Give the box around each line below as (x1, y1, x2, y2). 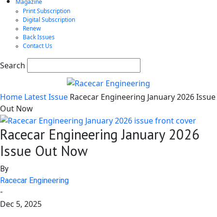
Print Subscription (23, 7, 70, 15)
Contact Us (23, 42, 52, 50)
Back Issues (23, 33, 55, 41)
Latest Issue (24, 91, 68, 102)
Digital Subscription (23, 15, 75, 24)
